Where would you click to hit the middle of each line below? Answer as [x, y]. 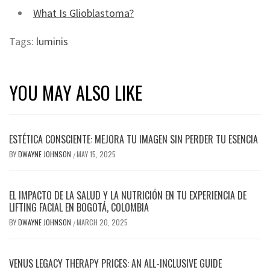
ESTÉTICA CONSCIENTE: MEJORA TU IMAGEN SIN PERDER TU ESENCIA [133, 139]
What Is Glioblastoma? [83, 13]
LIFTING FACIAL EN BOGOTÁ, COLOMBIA [79, 207]
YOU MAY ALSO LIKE [76, 93]
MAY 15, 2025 [96, 154]
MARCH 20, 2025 [102, 222]
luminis [52, 41]
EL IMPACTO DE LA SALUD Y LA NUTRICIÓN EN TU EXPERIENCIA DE [128, 195]
